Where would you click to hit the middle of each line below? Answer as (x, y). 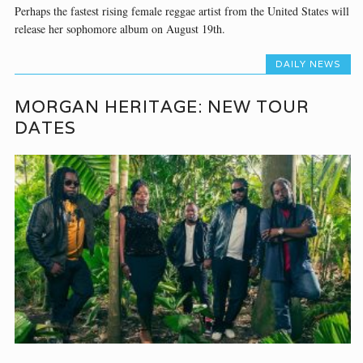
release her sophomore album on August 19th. (120, 28)
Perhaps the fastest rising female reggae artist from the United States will (182, 11)
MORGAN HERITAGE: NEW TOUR (162, 107)
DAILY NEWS (308, 64)
